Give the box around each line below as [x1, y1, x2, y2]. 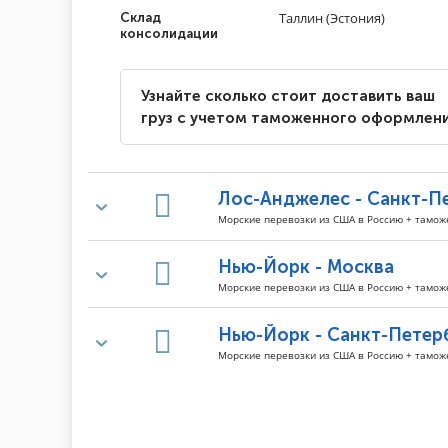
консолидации [120, 26, 218, 42]
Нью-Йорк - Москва [217, 256, 394, 279]
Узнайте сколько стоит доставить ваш [141, 87, 435, 106]
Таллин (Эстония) [279, 9, 385, 28]
